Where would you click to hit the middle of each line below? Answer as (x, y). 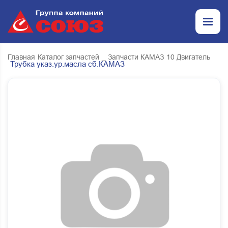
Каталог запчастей (68, 57)
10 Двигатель (188, 57)
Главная (21, 57)
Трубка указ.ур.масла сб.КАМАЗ (67, 64)
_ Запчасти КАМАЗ (133, 57)
